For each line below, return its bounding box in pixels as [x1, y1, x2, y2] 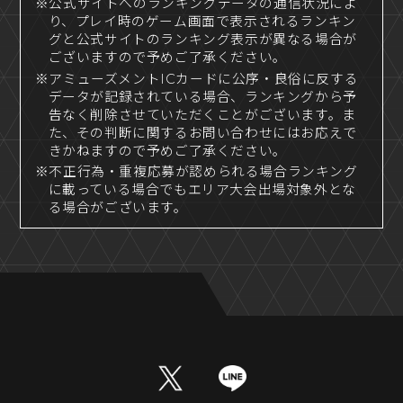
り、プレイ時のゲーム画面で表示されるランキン [48, 13, 356, 30]
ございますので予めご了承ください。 [48, 49, 287, 66]
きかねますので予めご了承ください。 [48, 142, 287, 159]
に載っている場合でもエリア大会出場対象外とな [48, 182, 356, 199]
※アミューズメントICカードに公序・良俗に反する [34, 70, 359, 87]
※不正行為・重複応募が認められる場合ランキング [34, 164, 358, 181]
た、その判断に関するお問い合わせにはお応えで [48, 124, 357, 141]
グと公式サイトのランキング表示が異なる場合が [48, 31, 357, 48]
